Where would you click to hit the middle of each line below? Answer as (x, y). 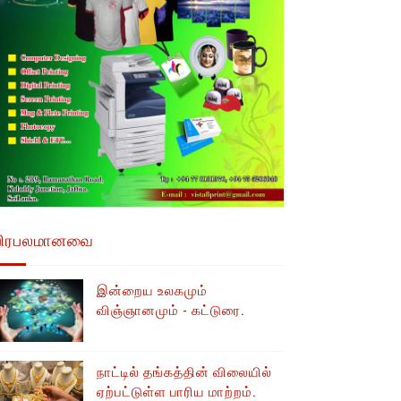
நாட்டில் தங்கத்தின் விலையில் (184, 371)
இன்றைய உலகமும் (152, 289)
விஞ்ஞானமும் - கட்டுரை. (170, 309)
